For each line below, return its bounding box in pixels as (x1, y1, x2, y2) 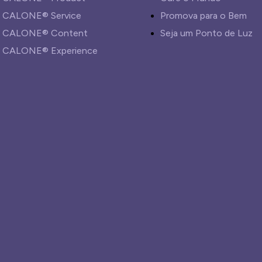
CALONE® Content (2, 27, 88, 39)
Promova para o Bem (160, 9, 247, 21)
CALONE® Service (2, 9, 81, 21)
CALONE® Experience (2, 44, 98, 56)
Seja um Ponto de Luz (160, 27, 253, 39)
